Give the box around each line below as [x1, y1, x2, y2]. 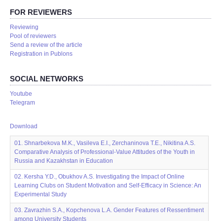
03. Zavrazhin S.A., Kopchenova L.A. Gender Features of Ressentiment [14, 207, 204, 214]
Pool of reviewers [10, 33, 56, 39]
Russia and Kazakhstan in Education [14, 157, 113, 164]
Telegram [10, 99, 35, 106]
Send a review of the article [10, 41, 82, 48]
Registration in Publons [10, 50, 73, 57]
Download [10, 123, 37, 130]
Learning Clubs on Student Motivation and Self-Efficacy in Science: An [14, 182, 201, 189]
